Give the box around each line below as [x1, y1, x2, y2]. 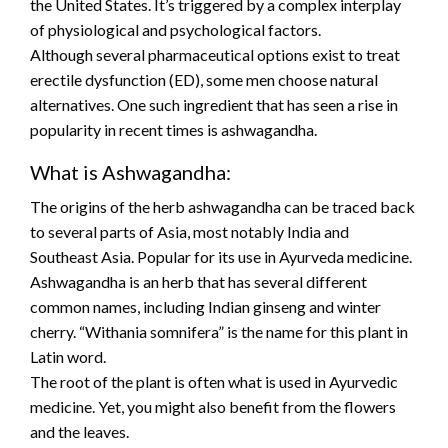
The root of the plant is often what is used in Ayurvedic [30, 372, 398, 392]
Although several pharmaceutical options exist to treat [30, 45, 400, 65]
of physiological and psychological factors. [30, 20, 321, 40]
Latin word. [30, 347, 106, 367]
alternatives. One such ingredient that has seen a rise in [30, 95, 398, 115]
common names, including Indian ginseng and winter [30, 297, 381, 317]
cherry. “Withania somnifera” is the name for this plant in [30, 322, 408, 342]
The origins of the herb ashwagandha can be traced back [30, 197, 415, 217]
